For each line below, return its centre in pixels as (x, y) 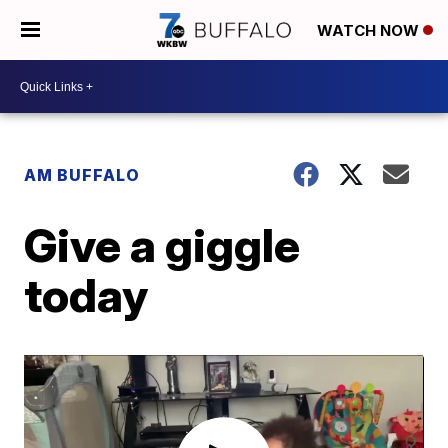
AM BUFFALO (82, 175)
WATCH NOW (370, 31)
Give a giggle (162, 245)
